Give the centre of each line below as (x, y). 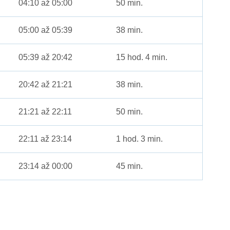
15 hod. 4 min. (142, 57)
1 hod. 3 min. (140, 139)
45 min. (130, 166)
